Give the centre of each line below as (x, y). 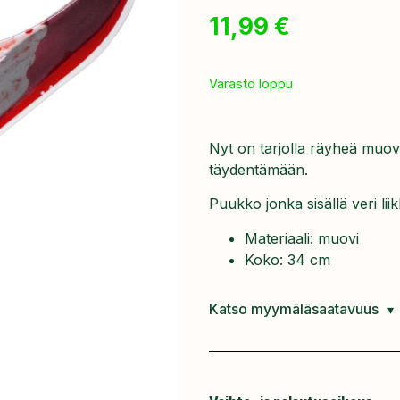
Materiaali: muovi (302, 238)
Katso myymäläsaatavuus (294, 308)
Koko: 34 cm (287, 259)
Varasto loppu (251, 84)
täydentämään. (258, 169)
